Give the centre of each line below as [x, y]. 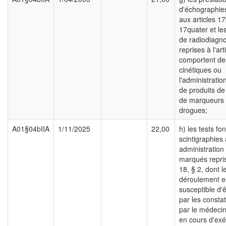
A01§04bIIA [31, 129]
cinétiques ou [200, 70]
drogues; [193, 110]
